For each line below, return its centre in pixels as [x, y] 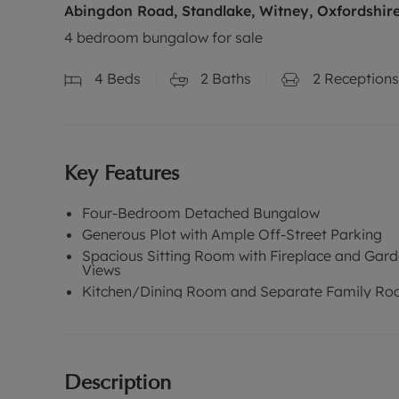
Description [118, 381]
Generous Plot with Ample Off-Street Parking [232, 234]
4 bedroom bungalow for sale [163, 37]
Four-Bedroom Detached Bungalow [201, 212]
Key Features [122, 172]
